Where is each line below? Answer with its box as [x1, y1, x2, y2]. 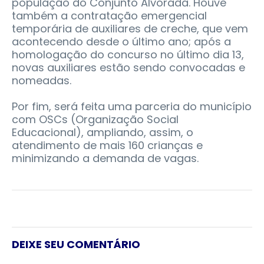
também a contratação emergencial [12, 8, 207, 23]
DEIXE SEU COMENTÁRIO [12, 236, 140, 252]
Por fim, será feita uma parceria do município [12, 98, 252, 114]
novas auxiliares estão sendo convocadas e [12, 60, 245, 75]
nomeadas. [12, 72, 71, 88]
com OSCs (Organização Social [12, 111, 179, 127]
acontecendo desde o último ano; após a [12, 34, 231, 49]
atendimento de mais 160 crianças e [12, 137, 203, 153]
